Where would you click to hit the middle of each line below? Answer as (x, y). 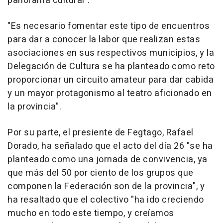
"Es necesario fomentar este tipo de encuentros (109, 26)
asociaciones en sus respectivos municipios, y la (111, 53)
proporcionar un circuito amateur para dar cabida (111, 80)
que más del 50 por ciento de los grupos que (101, 173)
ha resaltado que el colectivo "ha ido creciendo (106, 200)
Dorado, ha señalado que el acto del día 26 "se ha (110, 146)
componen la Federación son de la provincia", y (106, 186)
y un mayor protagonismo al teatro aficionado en (110, 93)
